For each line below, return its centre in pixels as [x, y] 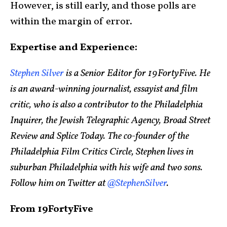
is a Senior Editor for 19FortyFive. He [137, 73]
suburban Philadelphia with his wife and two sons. [106, 167]
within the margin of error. [72, 22]
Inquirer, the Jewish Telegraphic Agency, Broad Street [110, 120]
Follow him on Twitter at [59, 183]
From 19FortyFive [52, 209]
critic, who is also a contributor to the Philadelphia [106, 105]
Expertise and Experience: [74, 47]
